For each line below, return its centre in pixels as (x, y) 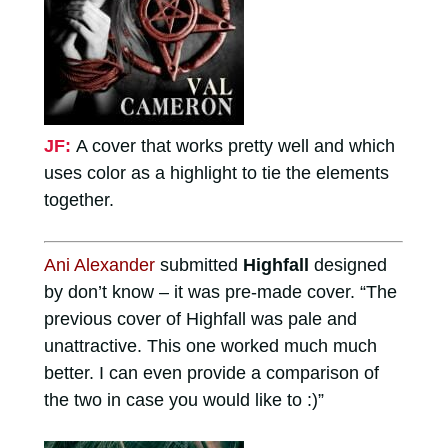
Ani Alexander (99, 264)
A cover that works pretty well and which (235, 145)
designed (347, 264)
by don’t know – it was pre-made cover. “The (220, 291)
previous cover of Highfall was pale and (200, 318)
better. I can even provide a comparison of (211, 372)
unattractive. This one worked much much (210, 345)
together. (78, 199)
